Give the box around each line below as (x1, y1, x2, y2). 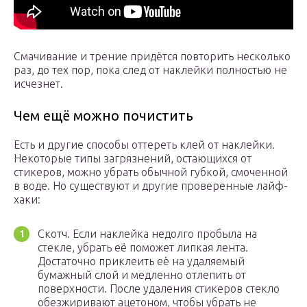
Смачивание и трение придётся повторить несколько (14, 50, 291, 63)
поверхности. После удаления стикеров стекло (38, 282, 280, 295)
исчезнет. (14, 77, 63, 90)
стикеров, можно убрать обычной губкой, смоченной (14, 166, 288, 179)
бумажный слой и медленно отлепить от (38, 269, 246, 282)
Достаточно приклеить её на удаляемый (38, 255, 245, 268)
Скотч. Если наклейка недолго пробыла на (38, 228, 257, 241)
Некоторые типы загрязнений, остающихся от (14, 152, 251, 165)
